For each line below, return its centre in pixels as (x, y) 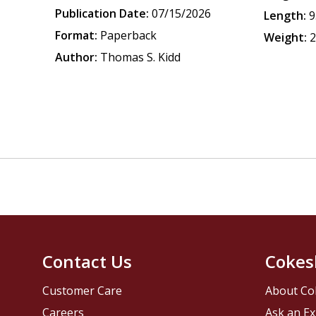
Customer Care (83, 291)
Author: (77, 57)
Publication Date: (102, 13)
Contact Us (87, 262)
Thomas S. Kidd (141, 57)
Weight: (286, 37)
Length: (285, 16)
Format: (77, 35)
